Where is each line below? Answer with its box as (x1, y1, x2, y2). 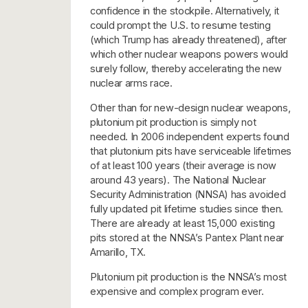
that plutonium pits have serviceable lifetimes (90, 145, 292, 157)
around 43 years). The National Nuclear (90, 174, 266, 186)
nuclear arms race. (90, 77, 173, 89)
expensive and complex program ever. (90, 285, 264, 298)
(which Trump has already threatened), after (90, 34, 287, 46)
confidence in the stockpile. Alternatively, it (90, 5, 280, 17)
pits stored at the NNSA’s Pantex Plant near (90, 232, 285, 244)
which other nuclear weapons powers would (90, 48, 288, 60)
